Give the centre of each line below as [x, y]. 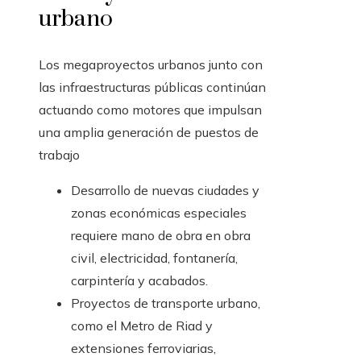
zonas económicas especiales [159, 213]
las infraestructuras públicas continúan [152, 87]
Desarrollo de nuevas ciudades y [165, 191]
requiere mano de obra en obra [161, 236]
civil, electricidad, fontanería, [154, 258]
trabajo [59, 155]
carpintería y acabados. [139, 281]
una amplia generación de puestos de [149, 133]
